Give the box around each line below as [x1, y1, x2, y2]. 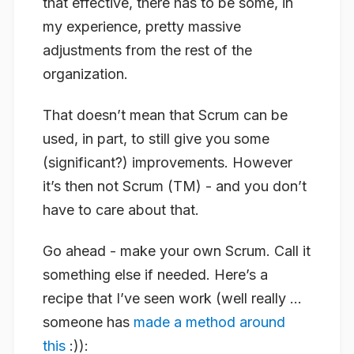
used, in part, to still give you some [43, 130, 269, 147]
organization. [43, 66, 128, 83]
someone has [43, 313, 134, 330]
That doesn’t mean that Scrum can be [43, 106, 288, 123]
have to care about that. [43, 201, 199, 218]
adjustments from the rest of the [43, 42, 252, 59]
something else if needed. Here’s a [43, 265, 268, 283]
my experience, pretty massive [43, 18, 241, 36]
